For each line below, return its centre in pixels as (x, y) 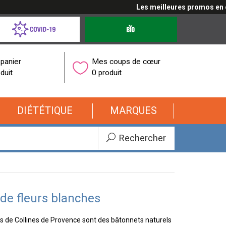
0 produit (107, 72)
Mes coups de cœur (126, 61)
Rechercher (142, 138)
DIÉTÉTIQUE (45, 111)
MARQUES (133, 111)
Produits (97, 21)
